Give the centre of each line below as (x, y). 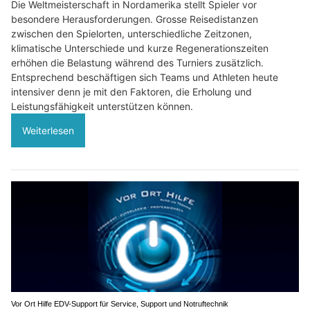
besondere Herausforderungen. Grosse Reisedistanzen (135, 19)
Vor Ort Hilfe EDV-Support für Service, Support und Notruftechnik (120, 303)
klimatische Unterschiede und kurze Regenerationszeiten (140, 48)
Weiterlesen (48, 131)
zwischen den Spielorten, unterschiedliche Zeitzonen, (131, 34)
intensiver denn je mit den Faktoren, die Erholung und (131, 92)
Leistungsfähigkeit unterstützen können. (102, 107)
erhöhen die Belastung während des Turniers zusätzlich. (137, 63)
